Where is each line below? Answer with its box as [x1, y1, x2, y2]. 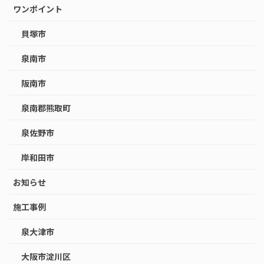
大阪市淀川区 [21, 250, 71, 263]
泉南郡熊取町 [21, 102, 71, 114]
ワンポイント [13, 3, 62, 15]
